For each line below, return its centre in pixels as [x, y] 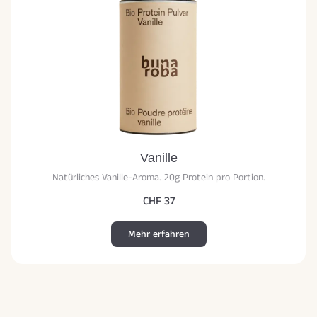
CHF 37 [158, 202]
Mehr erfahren [158, 235]
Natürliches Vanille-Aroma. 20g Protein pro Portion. [158, 178]
